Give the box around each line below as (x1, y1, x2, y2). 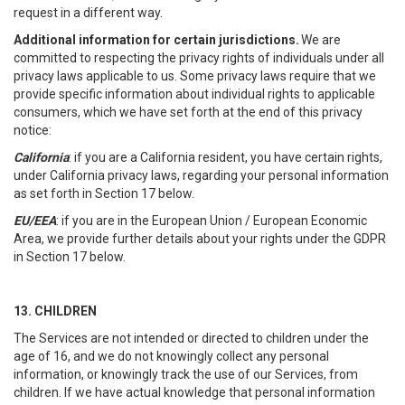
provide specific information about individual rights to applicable (14, 87, 375, 101)
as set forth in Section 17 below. (14, 186, 194, 201)
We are (299, 33, 341, 47)
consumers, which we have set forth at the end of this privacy (14, 105, 363, 119)
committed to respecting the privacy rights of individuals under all (14, 51, 384, 65)
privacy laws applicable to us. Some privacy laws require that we (14, 69, 376, 83)
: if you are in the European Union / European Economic (56, 213, 367, 228)
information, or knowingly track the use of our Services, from (14, 367, 358, 381)
